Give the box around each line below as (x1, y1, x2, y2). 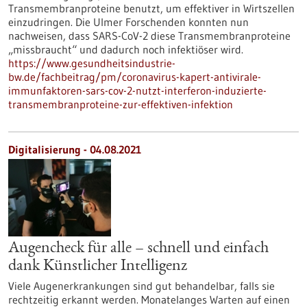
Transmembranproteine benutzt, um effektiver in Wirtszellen (8, 1, 295, 15)
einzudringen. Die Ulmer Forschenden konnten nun (8, 15, 249, 29)
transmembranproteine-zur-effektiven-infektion (8, 97, 233, 111)
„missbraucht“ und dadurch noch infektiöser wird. (8, 42, 243, 56)
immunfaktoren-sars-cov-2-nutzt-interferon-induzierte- (8, 84, 267, 97)
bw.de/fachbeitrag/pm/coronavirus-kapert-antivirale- (8, 70, 261, 84)
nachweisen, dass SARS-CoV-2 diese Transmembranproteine (8, 29, 291, 42)
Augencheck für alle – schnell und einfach (8, 241, 269, 257)
